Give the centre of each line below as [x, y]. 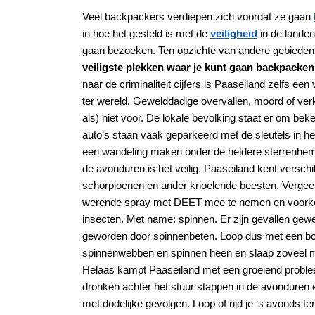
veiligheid [234, 34]
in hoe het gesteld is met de [146, 34]
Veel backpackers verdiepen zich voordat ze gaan [198, 17]
